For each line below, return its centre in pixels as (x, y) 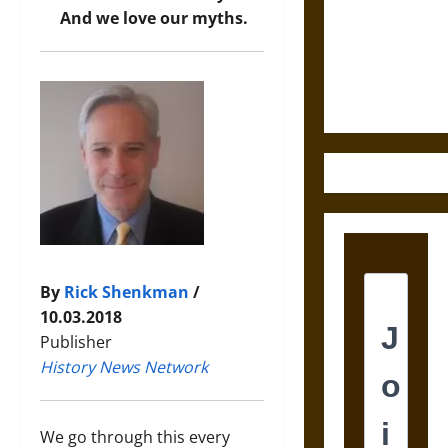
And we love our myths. (151, 18)
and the (368, 25)
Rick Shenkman (126, 292)
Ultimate (371, 75)
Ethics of (371, 50)
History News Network (124, 367)
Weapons (372, 100)
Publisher (76, 342)
